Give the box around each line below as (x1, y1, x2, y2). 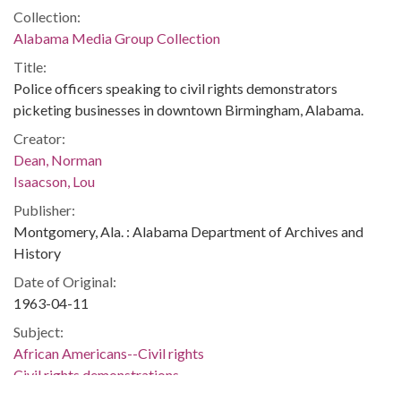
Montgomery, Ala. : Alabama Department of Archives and (13, 222, 363, 240)
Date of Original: (13, 272, 116, 290)
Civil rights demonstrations (13, 365, 179, 383)
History (13, 243, 61, 261)
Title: (13, 57, 47, 75)
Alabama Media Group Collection (13, 29, 220, 47)
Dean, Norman (13, 150, 102, 168)
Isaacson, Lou (13, 172, 95, 190)
